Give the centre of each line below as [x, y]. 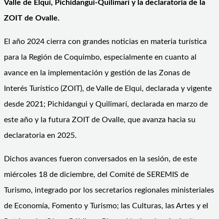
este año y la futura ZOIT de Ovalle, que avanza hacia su [100, 120]
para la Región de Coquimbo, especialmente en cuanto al [100, 57]
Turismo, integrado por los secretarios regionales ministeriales [109, 190]
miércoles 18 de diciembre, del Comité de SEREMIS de [96, 174]
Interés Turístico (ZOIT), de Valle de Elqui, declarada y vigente [108, 88]
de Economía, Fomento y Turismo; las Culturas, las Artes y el [106, 206]
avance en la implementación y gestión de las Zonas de [97, 73]
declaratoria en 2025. [40, 135]
